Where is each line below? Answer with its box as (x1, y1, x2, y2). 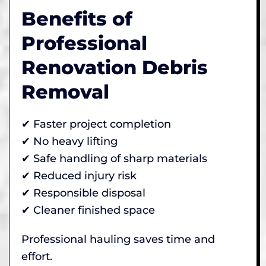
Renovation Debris (21, 55, 208, 79)
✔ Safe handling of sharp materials (21, 151, 207, 165)
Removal (21, 80, 109, 103)
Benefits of (21, 7, 132, 30)
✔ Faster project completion (21, 117, 171, 131)
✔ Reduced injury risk (21, 169, 137, 182)
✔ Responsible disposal (21, 186, 145, 199)
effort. (21, 249, 52, 263)
